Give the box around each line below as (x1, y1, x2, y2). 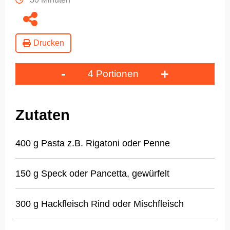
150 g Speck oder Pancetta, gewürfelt (15, 168, 169, 179)
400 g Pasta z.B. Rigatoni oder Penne (15, 138, 170, 149)
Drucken (33, 38, 64, 47)
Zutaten (15, 107, 70, 124)
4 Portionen (88, 68, 139, 79)
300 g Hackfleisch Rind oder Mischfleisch (15, 199, 184, 209)
